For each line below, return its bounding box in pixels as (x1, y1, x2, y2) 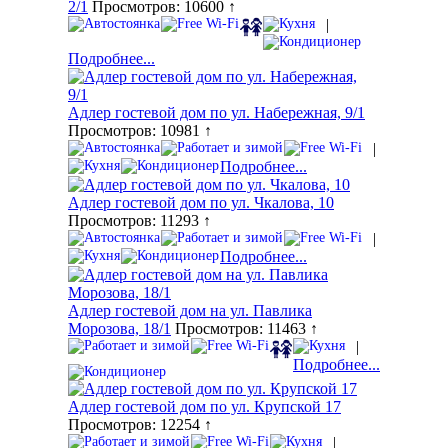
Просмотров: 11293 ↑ (68, 212, 211, 230)
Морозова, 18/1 (68, 320, 171, 338)
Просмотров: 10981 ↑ (68, 122, 212, 140)
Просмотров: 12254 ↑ (68, 416, 212, 434)
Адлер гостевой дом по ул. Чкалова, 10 (68, 194, 334, 212)
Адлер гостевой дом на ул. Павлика (68, 302, 312, 320)
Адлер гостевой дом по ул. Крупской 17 (68, 398, 341, 416)
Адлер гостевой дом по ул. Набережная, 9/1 (68, 104, 365, 122)
